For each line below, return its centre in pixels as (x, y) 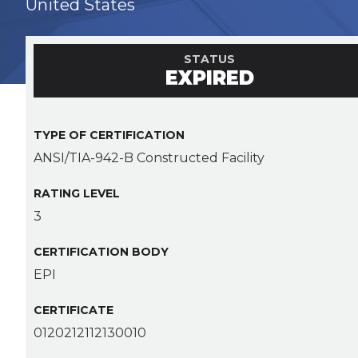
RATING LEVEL (77, 193)
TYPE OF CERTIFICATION (109, 135)
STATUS (210, 59)
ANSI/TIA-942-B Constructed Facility (149, 157)
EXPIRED (209, 78)
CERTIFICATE (74, 310)
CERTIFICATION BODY (101, 251)
